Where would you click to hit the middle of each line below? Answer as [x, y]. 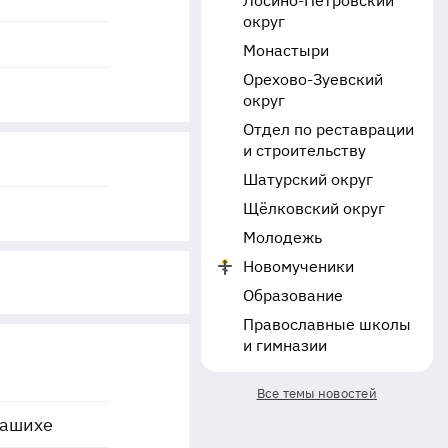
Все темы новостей [316, 393]
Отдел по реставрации [328, 129]
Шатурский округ [307, 179]
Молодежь [282, 237]
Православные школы [326, 324]
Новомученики [298, 266]
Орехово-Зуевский [312, 79]
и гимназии [284, 345]
